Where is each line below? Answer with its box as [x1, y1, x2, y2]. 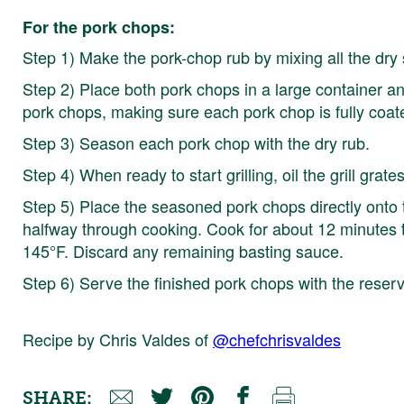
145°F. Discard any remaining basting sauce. [23, 238, 344, 262]
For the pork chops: [23, 14, 176, 39]
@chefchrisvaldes [213, 326, 342, 351]
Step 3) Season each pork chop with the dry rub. [23, 130, 371, 154]
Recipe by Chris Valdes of [23, 326, 214, 351]
